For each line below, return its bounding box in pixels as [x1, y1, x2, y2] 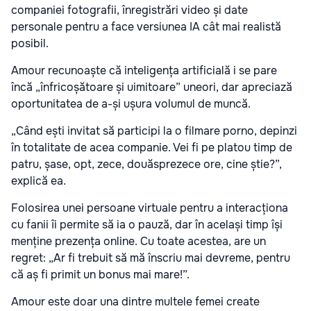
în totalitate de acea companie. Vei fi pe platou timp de [11, 140, 292, 155]
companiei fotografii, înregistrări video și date [11, 3, 248, 18]
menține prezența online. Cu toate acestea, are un [11, 234, 266, 249]
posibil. [11, 36, 49, 51]
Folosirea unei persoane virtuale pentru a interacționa [11, 201, 288, 216]
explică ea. [11, 174, 66, 189]
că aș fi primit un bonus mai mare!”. [11, 267, 190, 283]
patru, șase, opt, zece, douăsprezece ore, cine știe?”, [11, 157, 282, 172]
